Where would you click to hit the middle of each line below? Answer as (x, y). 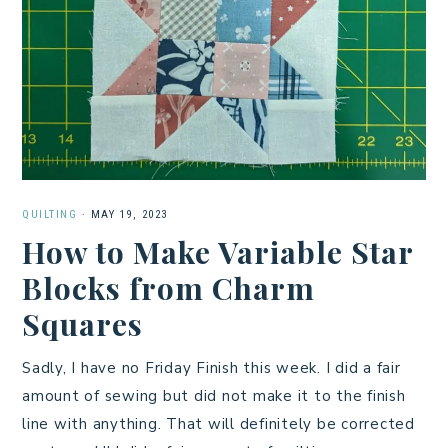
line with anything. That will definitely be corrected (218, 424)
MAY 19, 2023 (129, 215)
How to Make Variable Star (217, 252)
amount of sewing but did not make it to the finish (214, 396)
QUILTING (49, 215)
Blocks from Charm (168, 288)
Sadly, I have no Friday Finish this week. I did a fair (211, 368)
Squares (82, 324)
